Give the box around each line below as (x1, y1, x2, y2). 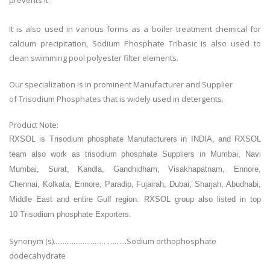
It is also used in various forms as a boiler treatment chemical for (9, 24, 261, 35)
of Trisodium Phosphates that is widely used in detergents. (9, 93, 225, 105)
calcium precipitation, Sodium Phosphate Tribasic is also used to (9, 38, 261, 49)
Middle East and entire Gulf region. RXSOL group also (9, 195, 213, 204)
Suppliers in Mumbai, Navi (157, 149, 262, 159)
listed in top (212, 195, 262, 204)
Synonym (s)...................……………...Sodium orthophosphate (9, 236, 216, 247)
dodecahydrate (9, 250, 67, 262)
